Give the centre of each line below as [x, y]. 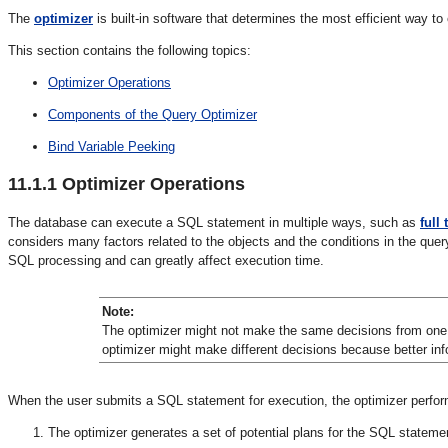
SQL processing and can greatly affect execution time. [166, 260]
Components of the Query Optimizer [152, 114]
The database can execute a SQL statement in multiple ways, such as [214, 222]
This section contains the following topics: [129, 50]
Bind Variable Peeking [111, 146]
